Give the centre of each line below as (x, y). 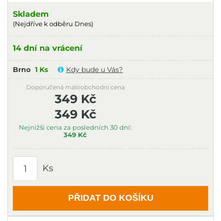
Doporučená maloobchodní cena (75, 87)
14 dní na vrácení (48, 48)
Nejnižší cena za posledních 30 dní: (75, 127)
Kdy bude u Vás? (94, 69)
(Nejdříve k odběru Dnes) (53, 24)
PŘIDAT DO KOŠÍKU (110, 198)
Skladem (31, 14)
